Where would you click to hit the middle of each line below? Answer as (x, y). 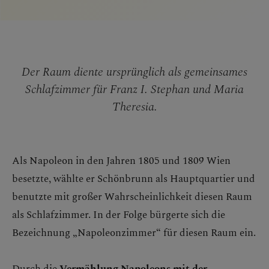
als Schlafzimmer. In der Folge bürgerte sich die (119, 214)
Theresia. (134, 106)
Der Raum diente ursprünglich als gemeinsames (134, 71)
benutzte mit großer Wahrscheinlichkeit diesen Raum (132, 196)
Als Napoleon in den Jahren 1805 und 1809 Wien (121, 160)
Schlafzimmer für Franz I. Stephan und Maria (134, 88)
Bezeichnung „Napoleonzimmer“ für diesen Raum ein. (134, 232)
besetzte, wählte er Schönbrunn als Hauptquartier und (134, 178)
